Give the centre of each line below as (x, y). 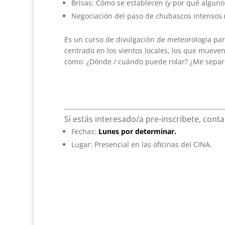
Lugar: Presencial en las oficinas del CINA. (141, 144)
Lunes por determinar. (137, 131)
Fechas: (85, 131)
